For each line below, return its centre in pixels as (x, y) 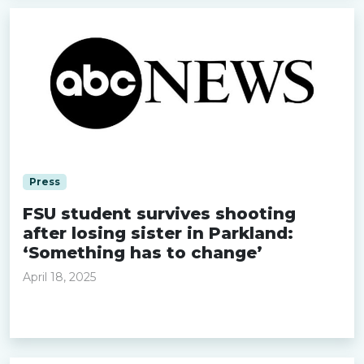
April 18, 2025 (59, 277)
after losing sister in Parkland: (158, 233)
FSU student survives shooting (159, 214)
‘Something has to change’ (143, 253)
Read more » (65, 315)
